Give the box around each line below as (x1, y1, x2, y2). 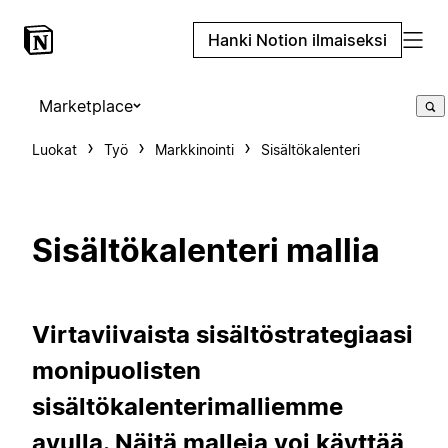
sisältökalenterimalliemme (32, 391, 343, 421)
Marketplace (39, 96, 133, 116)
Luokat (32, 141, 77, 158)
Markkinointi (155, 141, 234, 158)
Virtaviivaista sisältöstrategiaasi (32, 319, 413, 349)
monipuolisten (32, 355, 201, 385)
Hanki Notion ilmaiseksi (208, 30, 387, 50)
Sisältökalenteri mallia (32, 231, 380, 271)
